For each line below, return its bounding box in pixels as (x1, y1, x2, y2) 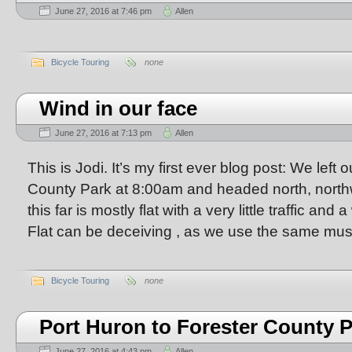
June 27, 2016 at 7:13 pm (55, 128, 152, 137)
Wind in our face (39, 97, 197, 119)
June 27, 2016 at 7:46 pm (55, 6, 152, 16)
